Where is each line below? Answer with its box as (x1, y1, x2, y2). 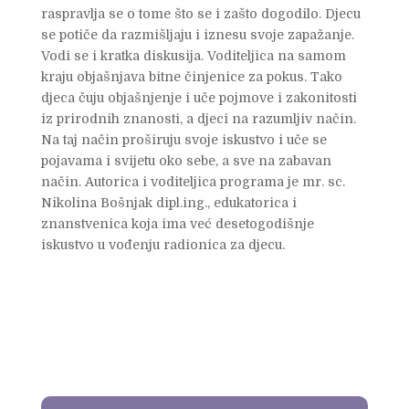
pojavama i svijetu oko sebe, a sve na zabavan (40, 152, 331, 168)
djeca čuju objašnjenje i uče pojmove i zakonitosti (40, 89, 357, 105)
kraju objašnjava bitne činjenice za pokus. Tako (40, 68, 342, 84)
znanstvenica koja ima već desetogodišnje (40, 215, 314, 231)
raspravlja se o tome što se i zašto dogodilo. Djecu (40, 5, 361, 21)
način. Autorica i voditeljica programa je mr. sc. (40, 173, 345, 189)
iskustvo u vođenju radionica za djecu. (40, 236, 285, 252)
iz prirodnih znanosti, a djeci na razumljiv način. (40, 110, 356, 126)
